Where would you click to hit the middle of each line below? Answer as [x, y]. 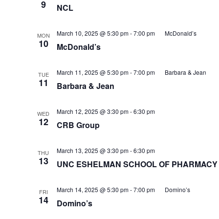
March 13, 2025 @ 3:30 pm [92, 150]
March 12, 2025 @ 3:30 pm [92, 111]
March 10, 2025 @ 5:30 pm [92, 33]
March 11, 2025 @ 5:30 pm [92, 72]
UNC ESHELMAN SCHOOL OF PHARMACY [137, 164]
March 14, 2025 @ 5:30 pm [92, 189]
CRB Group [78, 125]
